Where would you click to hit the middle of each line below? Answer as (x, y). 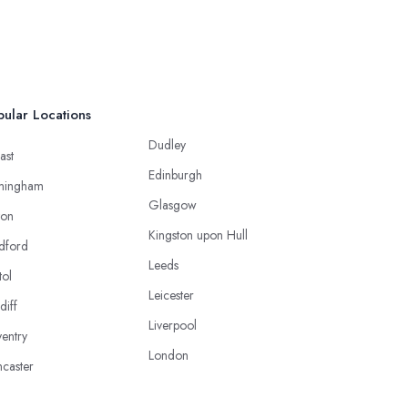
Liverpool (173, 325)
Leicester (171, 295)
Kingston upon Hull (198, 235)
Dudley (167, 145)
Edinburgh (175, 175)
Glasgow (173, 205)
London (168, 355)
